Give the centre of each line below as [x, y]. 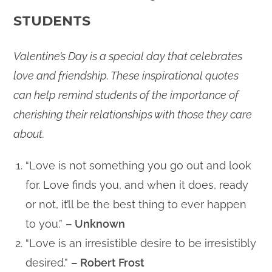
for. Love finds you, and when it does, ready [137, 185]
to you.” [46, 223]
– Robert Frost [108, 262]
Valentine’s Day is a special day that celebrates [128, 56]
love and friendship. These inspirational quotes [126, 75]
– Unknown [96, 223]
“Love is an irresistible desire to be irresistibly [141, 243]
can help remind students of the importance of [126, 95]
